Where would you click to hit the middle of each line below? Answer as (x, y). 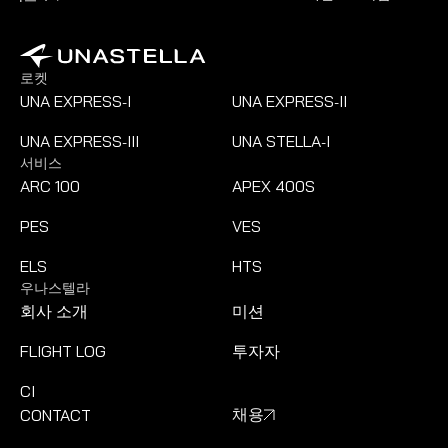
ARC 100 (50, 186)
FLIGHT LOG (63, 351)
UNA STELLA (276, 141)
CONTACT (55, 415)
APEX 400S (273, 186)
